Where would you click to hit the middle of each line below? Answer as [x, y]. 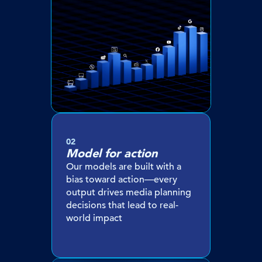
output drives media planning [129, 193]
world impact [94, 218]
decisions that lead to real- [122, 206]
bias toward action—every [122, 180]
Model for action [112, 154]
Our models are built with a [124, 167]
